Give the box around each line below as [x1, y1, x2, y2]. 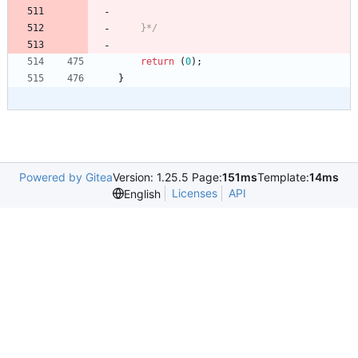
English [123, 186, 161, 201]
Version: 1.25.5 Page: [113, 170, 222, 185]
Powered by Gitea [19, 170, 113, 185]
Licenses [171, 186, 217, 201]
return [141, 56, 174, 68]
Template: [257, 170, 309, 185]
